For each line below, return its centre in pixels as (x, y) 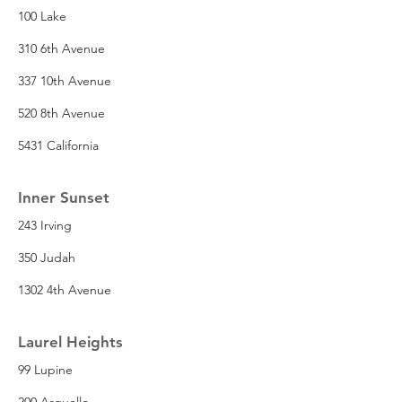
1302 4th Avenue (65, 289)
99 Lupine (45, 369)
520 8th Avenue (61, 113)
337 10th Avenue (65, 80)
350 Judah (47, 257)
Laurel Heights (70, 341)
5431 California (58, 145)
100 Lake (42, 16)
